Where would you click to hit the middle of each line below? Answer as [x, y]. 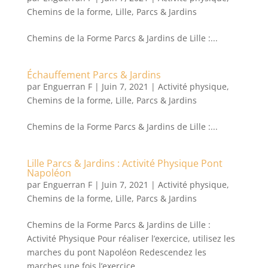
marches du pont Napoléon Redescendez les [116, 252]
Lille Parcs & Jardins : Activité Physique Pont [124, 163]
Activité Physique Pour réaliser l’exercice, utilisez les [131, 238]
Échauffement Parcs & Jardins [94, 75]
